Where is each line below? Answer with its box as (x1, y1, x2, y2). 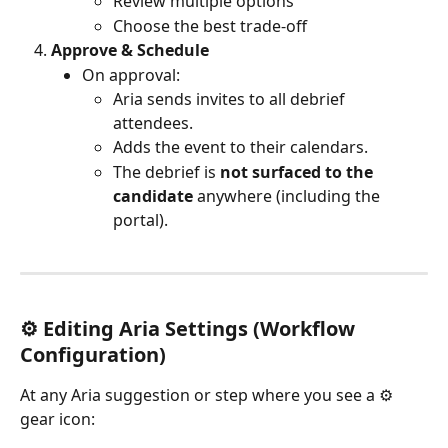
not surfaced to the (220, 160, 377, 183)
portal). (113, 208, 168, 231)
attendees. (113, 112, 193, 135)
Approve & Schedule (51, 39, 209, 62)
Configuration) (20, 340, 166, 368)
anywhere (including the (193, 184, 384, 207)
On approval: (82, 63, 180, 86)
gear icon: (20, 407, 95, 430)
